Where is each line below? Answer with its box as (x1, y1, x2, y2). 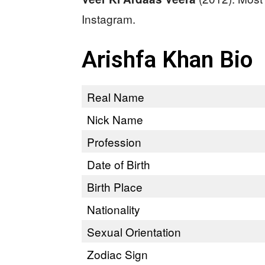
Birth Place (87, 179, 143, 195)
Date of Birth (87, 156, 150, 172)
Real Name (87, 89, 144, 105)
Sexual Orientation (87, 224, 181, 240)
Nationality (87, 201, 140, 217)
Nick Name (87, 111, 143, 127)
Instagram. (82, 11, 135, 27)
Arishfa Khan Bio (82, 46, 253, 73)
